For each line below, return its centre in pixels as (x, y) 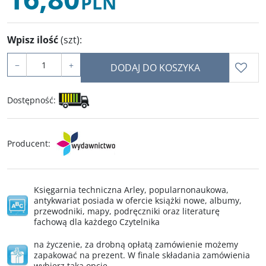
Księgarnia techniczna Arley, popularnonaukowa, (131, 190)
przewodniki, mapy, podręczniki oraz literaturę (127, 211)
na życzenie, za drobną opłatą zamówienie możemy (136, 244)
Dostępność (30, 100)
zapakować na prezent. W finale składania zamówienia (142, 255)
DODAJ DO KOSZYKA (155, 68)
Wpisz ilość (34, 40)
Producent (28, 143)
